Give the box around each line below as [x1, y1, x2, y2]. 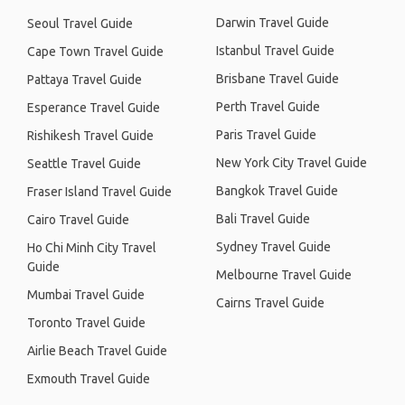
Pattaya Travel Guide [27, 72, 142, 87]
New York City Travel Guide [216, 155, 367, 170]
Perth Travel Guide [216, 99, 320, 114]
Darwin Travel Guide [216, 15, 329, 30]
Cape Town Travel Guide [27, 44, 164, 59]
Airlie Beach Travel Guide [27, 344, 167, 358]
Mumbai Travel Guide [27, 287, 145, 302]
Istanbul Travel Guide [216, 43, 334, 58]
